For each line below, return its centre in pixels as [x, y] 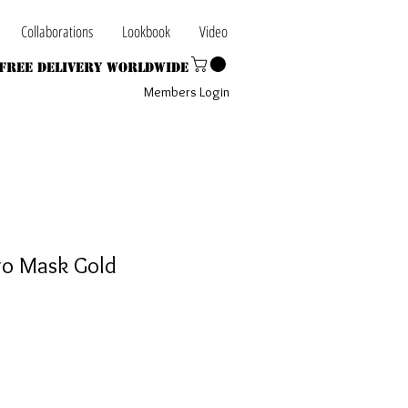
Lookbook [146, 31]
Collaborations [57, 31]
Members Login [187, 92]
